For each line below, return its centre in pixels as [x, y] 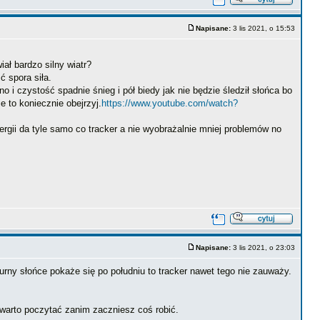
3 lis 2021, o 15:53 [264, 28]
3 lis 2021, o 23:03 [264, 247]
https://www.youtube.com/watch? [170, 103]
